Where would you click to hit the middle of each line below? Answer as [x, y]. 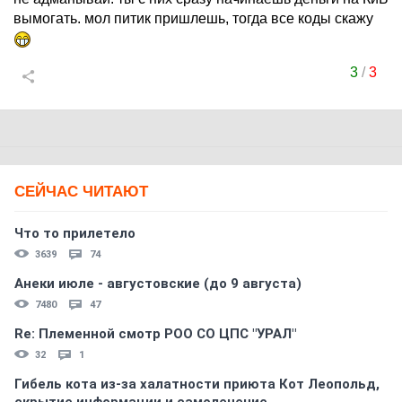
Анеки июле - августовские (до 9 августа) [158, 284]
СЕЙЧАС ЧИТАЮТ [81, 192]
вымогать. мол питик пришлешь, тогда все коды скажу [193, 18]
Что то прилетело [75, 233]
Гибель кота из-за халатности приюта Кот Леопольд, [197, 384]
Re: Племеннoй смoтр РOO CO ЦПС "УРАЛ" [155, 334]
